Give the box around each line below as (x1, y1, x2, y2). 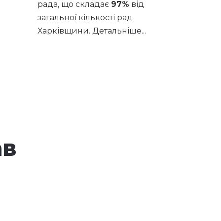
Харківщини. (37, 26, 92, 36)
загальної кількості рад (37, 13, 133, 22)
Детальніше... (92, 26, 146, 36)
